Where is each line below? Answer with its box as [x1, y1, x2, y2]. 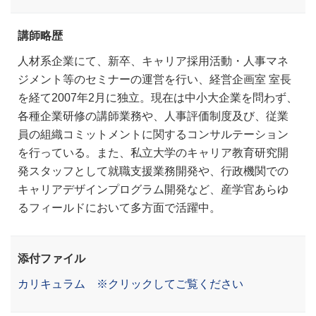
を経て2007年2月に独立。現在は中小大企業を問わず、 [18, 91, 298, 103]
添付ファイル [18, 252, 85, 264]
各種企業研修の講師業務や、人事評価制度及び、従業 [18, 109, 288, 121]
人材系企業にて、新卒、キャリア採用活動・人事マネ [18, 54, 288, 66]
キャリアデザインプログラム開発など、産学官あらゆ [18, 183, 288, 195]
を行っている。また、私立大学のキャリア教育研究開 [18, 146, 288, 158]
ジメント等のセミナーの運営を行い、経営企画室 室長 [18, 73, 291, 85]
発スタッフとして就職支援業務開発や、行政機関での [18, 164, 288, 176]
